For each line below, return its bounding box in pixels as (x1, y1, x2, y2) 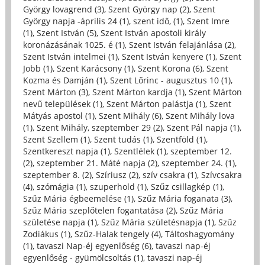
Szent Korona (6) (137, 62, 202, 74)
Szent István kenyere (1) (121, 50, 215, 62)
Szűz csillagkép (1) (150, 180, 222, 192)
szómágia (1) (36, 180, 86, 192)
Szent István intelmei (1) (22, 50, 118, 62)
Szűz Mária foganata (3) (137, 192, 231, 204)
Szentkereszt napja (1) (22, 145, 110, 157)
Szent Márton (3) (22, 86, 88, 98)
